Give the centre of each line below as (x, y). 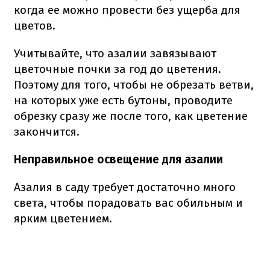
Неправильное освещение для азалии (118, 159)
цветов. (35, 25)
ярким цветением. (63, 218)
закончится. (47, 131)
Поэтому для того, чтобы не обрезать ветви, (134, 84)
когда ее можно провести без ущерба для (127, 10)
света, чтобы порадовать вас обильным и (128, 202)
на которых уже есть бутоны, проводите (123, 100)
